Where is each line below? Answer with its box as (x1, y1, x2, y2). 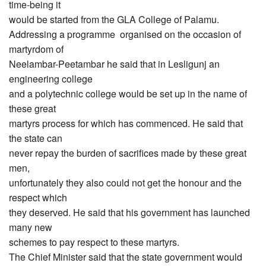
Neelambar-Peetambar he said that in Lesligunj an (9, 57, 220, 71)
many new (9, 220, 52, 235)
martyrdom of (9, 42, 64, 56)
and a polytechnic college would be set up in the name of (9, 87, 247, 101)
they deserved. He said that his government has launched (9, 205, 250, 220)
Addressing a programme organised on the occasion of (9, 27, 241, 42)
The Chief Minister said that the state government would (9, 250, 242, 264)
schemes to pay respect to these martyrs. (9, 235, 179, 249)
